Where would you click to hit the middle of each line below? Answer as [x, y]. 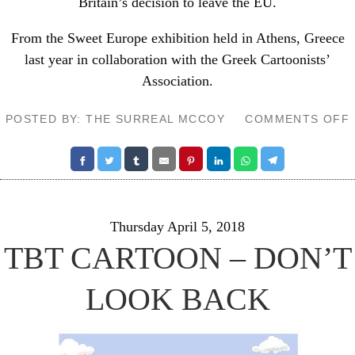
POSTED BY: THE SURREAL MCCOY [115, 119]
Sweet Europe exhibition [138, 38]
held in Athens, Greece [277, 38]
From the [39, 38]
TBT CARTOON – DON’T [177, 258]
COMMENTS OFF [298, 119]
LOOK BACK [177, 299]
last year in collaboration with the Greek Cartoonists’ [177, 59]
